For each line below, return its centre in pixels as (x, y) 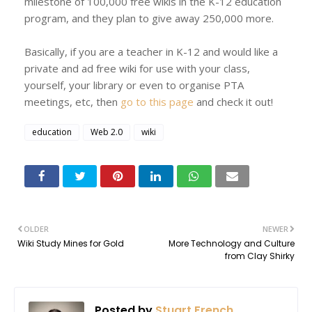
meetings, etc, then (72, 101)
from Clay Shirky (260, 256)
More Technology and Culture (232, 243)
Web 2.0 (107, 132)
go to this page (157, 101)
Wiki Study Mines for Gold (71, 243)
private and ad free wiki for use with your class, (137, 68)
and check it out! (233, 101)
